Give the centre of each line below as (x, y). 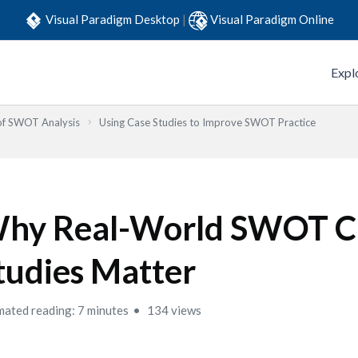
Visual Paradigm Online (272, 19)
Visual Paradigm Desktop (114, 19)
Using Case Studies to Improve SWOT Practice (207, 122)
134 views (173, 310)
